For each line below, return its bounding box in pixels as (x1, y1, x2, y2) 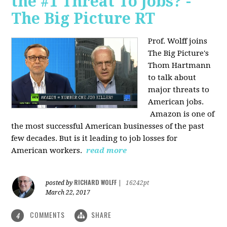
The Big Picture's (148, 48, 209, 58)
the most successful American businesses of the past (11, 121, 205, 131)
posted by (46, 179, 74, 186)
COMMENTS (28, 209, 67, 220)
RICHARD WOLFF (74, 177, 117, 186)
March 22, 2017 (46, 188, 91, 196)
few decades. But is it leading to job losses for (11, 133, 178, 143)
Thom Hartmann (148, 60, 211, 70)
